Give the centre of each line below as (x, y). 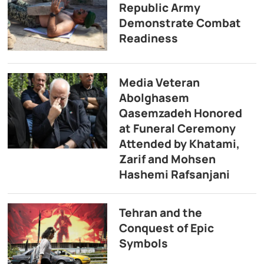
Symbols (143, 244)
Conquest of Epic (166, 228)
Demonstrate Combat (180, 23)
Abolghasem (154, 98)
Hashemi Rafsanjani (174, 175)
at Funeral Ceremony (177, 129)
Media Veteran (159, 83)
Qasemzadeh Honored (180, 113)
